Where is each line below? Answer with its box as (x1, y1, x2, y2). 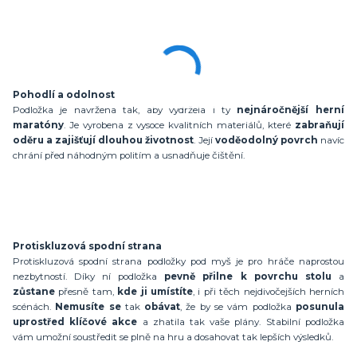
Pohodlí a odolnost (13, 88, 115, 100)
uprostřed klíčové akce (13, 316, 138, 328)
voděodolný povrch (214, 134, 320, 146)
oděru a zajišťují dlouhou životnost (13, 134, 194, 146)
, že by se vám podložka (180, 300, 296, 312)
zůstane (13, 285, 55, 297)
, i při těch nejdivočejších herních (192, 285, 344, 297)
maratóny (13, 119, 64, 131)
